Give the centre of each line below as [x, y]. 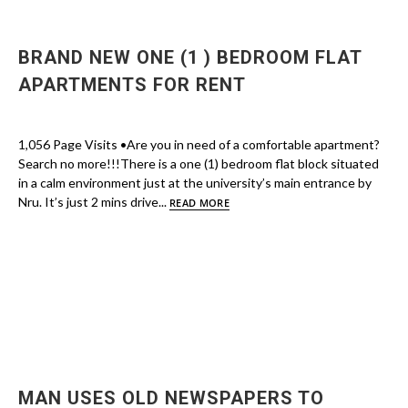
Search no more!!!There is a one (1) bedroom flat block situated [199, 163]
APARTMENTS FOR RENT [132, 85]
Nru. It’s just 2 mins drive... [94, 202]
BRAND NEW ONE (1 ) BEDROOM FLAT [190, 57]
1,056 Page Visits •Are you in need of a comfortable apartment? [199, 144]
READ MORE [199, 203]
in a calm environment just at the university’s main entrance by [195, 183]
